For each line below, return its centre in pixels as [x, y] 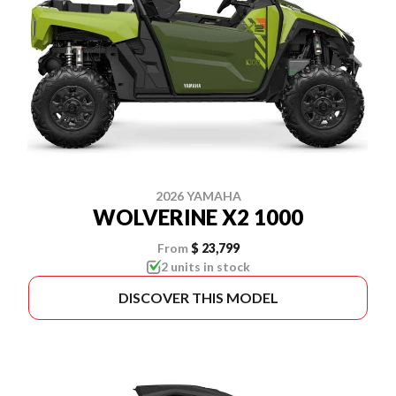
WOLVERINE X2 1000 [198, 217]
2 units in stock [205, 267]
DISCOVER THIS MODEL [198, 297]
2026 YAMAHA [198, 196]
